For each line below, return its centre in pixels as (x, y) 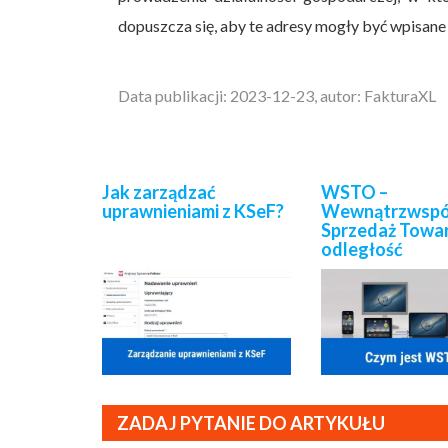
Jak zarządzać (159, 191)
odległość (362, 248)
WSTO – (355, 191)
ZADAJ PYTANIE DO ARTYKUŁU (251, 423)
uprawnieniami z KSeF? (193, 210)
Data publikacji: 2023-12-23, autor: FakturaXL (277, 96)
